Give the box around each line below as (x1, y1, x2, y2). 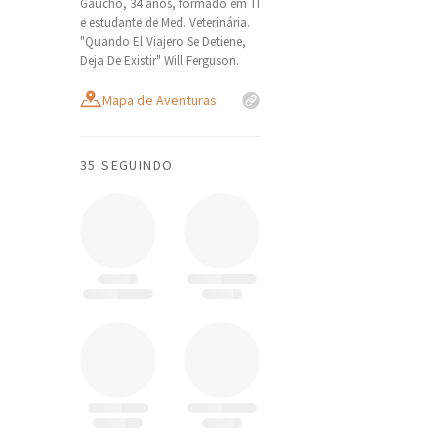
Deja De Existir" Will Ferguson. (80, 52, 239, 69)
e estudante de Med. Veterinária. (80, 14, 250, 31)
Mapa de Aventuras (102, 91, 217, 109)
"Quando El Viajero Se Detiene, (80, 33, 246, 50)
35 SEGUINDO (80, 156, 174, 174)
